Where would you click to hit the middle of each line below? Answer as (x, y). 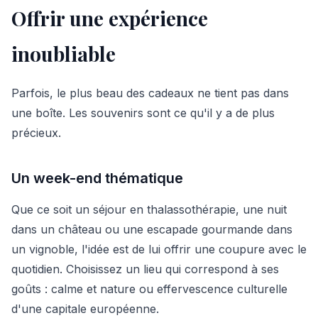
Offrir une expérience (110, 18)
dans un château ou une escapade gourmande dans (152, 229)
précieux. (36, 133)
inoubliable (64, 54)
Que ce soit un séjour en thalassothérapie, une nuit (149, 209)
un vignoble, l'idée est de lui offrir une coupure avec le (159, 249)
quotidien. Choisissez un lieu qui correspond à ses (145, 269)
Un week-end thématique (97, 178)
